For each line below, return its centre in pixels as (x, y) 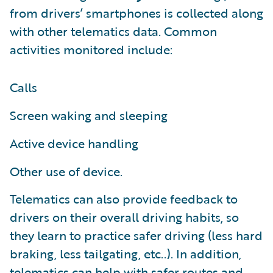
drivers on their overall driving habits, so (124, 217)
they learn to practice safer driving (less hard (136, 236)
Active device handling (74, 144)
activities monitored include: (91, 50)
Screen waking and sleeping (89, 115)
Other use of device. (66, 172)
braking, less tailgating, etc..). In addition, (126, 254)
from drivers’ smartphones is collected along (136, 13)
